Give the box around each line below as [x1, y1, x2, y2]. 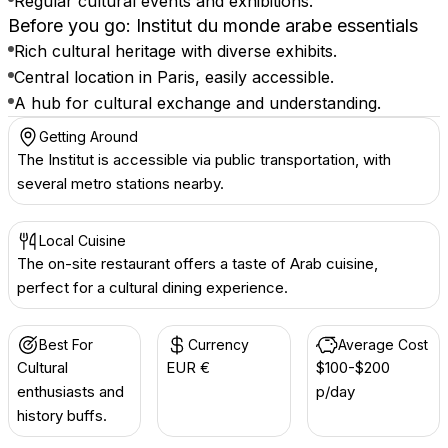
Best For [39, 336, 93, 353]
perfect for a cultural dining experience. [17, 278, 288, 297]
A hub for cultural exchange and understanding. [14, 93, 381, 113]
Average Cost [337, 336, 428, 353]
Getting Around [39, 128, 138, 145]
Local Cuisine [39, 232, 126, 249]
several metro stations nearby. [17, 174, 224, 193]
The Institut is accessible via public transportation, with [17, 150, 391, 169]
